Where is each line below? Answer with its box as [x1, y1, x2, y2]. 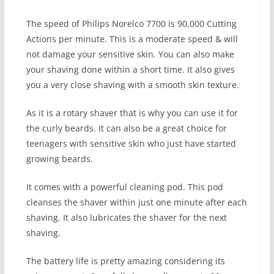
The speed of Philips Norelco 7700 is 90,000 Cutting [26, 17, 237, 29]
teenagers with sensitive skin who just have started [26, 137, 236, 149]
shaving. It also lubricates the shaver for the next [26, 211, 227, 223]
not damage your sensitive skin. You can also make [26, 48, 234, 60]
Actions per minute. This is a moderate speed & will [26, 32, 238, 45]
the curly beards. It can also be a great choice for [26, 122, 227, 134]
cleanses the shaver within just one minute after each [26, 196, 247, 208]
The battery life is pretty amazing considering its [26, 254, 225, 267]
